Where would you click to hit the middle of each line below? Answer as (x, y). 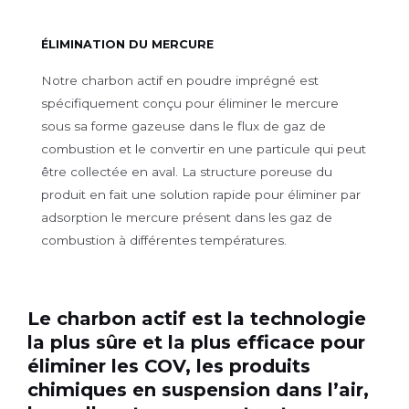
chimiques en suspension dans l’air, (198, 390)
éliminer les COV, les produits (169, 366)
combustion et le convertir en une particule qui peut (204, 149)
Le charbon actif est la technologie (197, 319)
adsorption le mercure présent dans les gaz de (187, 217)
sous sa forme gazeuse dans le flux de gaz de (184, 126)
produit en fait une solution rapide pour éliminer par (201, 194)
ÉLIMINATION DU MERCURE (127, 44)
